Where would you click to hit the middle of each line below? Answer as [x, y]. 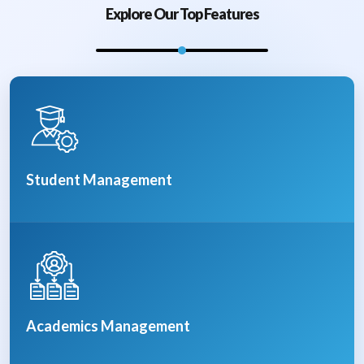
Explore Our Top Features [182, 14]
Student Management [99, 180]
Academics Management [108, 326]
